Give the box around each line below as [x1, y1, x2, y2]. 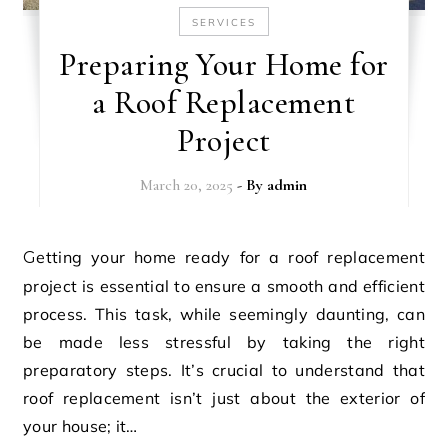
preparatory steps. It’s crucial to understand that [23, 360, 425, 381]
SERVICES [191, 16, 256, 30]
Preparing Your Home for [59, 45, 389, 85]
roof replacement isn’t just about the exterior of [23, 388, 425, 409]
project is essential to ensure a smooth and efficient [23, 276, 425, 297]
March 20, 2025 [140, 175, 234, 196]
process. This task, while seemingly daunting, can [23, 304, 425, 325]
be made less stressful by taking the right [23, 332, 425, 353]
